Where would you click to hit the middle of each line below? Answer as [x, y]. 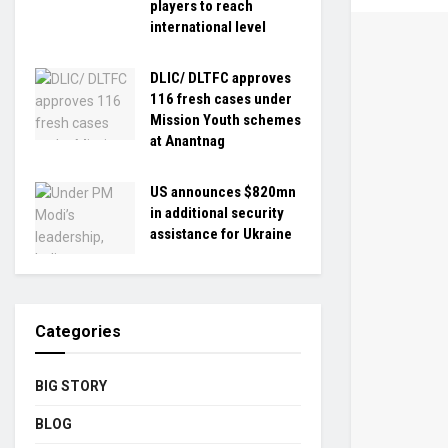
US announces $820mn [223, 192]
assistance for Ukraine [221, 234]
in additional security [217, 213]
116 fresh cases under [221, 99]
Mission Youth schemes [225, 120]
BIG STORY [71, 385]
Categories [78, 331]
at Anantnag [187, 141]
